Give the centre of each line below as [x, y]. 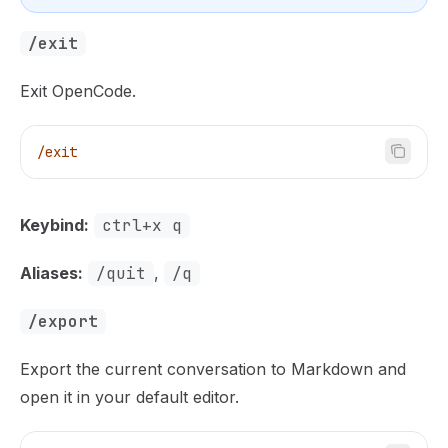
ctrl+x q [142, 225]
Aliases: [51, 273]
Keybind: [54, 225]
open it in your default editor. [129, 397]
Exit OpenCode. [78, 91]
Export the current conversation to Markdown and [213, 369]
